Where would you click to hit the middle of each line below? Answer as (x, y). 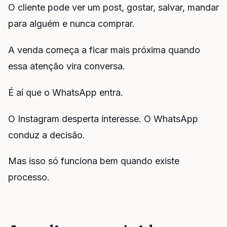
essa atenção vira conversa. (67, 66)
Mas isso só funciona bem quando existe (94, 161)
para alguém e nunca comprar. (71, 24)
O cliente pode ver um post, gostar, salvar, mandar (113, 8)
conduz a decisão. (47, 135)
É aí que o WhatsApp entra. (66, 92)
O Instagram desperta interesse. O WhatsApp (103, 119)
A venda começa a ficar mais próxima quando (104, 50)
